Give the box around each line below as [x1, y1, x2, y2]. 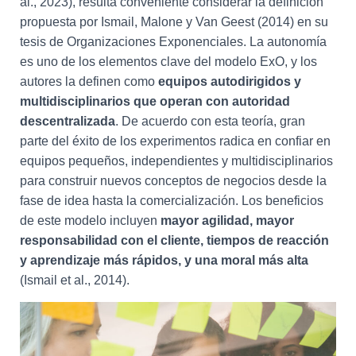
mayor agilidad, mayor [161, 214, 294, 227]
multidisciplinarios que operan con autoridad [20, 95, 290, 108]
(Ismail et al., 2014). [20, 273, 130, 287]
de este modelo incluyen [20, 214, 161, 227]
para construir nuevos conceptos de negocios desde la [20, 174, 327, 188]
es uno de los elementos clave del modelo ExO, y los [20, 55, 317, 68]
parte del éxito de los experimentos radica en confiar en [20, 134, 331, 148]
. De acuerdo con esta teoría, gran [115, 114, 305, 128]
